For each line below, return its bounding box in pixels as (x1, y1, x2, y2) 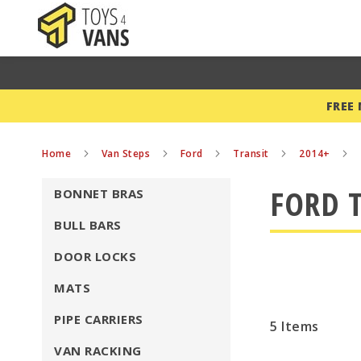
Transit (233, 147, 272, 160)
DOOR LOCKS (54, 248, 136, 264)
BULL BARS (54, 217, 122, 233)
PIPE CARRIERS (54, 311, 143, 327)
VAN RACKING (54, 342, 142, 359)
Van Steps (101, 147, 153, 160)
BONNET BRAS (54, 185, 144, 201)
